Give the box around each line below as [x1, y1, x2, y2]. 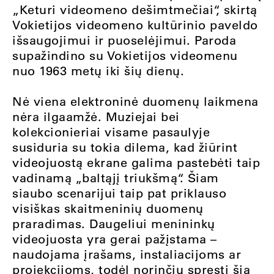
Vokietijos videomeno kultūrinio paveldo [12, 17, 258, 32]
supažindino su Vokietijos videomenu [12, 48, 238, 63]
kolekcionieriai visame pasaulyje [12, 124, 210, 139]
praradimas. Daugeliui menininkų [12, 216, 215, 231]
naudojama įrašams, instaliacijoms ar [12, 246, 241, 262]
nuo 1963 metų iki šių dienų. [12, 63, 184, 78]
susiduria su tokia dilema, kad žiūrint [12, 139, 237, 155]
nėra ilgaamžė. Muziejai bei [12, 109, 180, 124]
